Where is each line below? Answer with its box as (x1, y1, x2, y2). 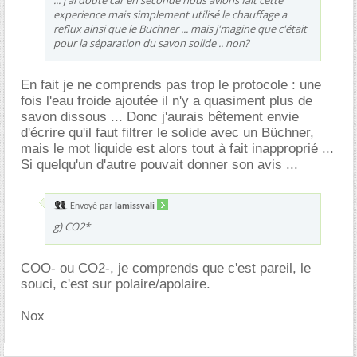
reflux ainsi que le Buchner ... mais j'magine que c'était (53, 22, 307, 36)
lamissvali (115, 202, 155, 211)
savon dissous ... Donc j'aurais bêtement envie (21, 109, 299, 124)
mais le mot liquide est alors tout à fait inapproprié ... (21, 141, 334, 156)
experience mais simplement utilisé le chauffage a (53, 7, 287, 22)
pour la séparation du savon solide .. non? (53, 36, 249, 50)
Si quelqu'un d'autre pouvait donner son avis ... (21, 157, 298, 172)
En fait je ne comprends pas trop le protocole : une (21, 77, 321, 92)
